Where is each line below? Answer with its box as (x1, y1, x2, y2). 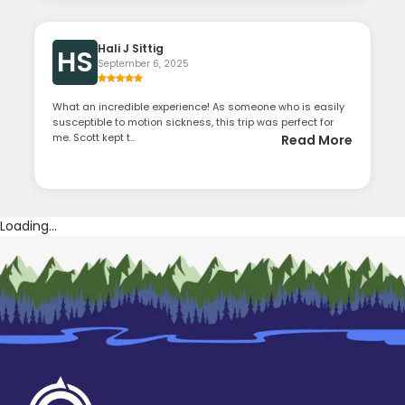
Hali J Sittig (98, 41, 165, 57)
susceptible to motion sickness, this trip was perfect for (52, 115, 334, 130)
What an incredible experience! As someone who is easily (52, 99, 345, 115)
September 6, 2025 (98, 57, 190, 71)
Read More (280, 131, 353, 150)
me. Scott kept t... (52, 130, 137, 146)
